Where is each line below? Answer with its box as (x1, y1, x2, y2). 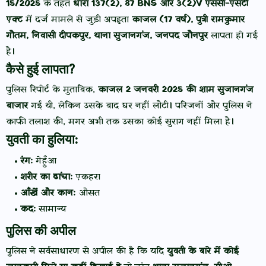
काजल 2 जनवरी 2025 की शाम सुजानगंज (98, 83, 254, 97)
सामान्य (36, 202, 66, 216)
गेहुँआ (33, 154, 56, 168)
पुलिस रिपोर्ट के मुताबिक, (6, 83, 98, 97)
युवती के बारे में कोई (167, 245, 239, 258)
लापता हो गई (208, 29, 258, 43)
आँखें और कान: (20, 186, 75, 200)
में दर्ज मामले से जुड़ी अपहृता (23, 13, 132, 27)
